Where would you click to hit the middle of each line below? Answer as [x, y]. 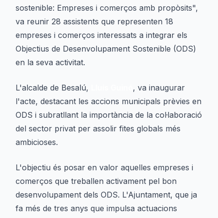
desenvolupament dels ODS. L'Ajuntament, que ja [106, 195]
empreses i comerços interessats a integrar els [101, 35]
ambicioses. [37, 142]
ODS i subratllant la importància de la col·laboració [109, 115]
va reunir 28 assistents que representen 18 [94, 21]
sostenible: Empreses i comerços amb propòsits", [107, 8]
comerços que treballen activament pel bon [96, 181]
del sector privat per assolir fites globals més [98, 128]
